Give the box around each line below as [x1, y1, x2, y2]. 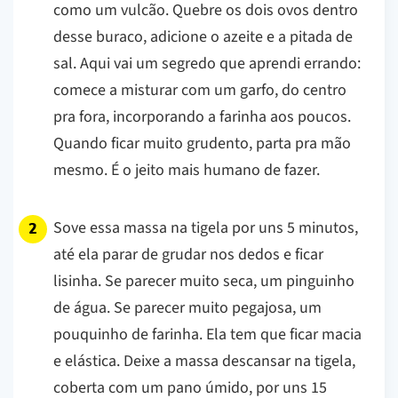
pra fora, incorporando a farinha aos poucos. [53, 105, 351, 128]
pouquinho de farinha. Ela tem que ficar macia [53, 322, 362, 346]
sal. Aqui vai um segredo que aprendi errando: [53, 52, 361, 75]
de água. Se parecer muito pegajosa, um [53, 296, 322, 319]
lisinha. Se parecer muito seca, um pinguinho [53, 269, 354, 292]
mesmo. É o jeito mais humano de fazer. [53, 158, 320, 181]
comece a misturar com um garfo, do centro [53, 78, 346, 101]
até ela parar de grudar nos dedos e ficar [53, 243, 323, 266]
